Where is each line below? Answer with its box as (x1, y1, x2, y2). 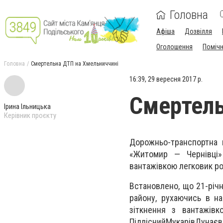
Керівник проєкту (4, 111, 56, 120)
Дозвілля (185, 27, 212, 35)
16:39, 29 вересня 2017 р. (129, 75, 203, 84)
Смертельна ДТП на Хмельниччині (31, 60, 118, 67)
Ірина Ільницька (4, 102, 51, 111)
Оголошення (156, 43, 193, 51)
